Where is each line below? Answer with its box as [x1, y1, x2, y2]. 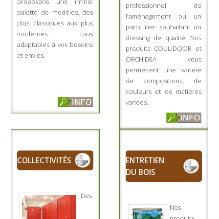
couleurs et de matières [126, 87, 201, 96]
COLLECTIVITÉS [17, 155, 72, 166]
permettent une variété [126, 66, 201, 75]
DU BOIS [126, 167, 155, 178]
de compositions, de [126, 76, 201, 86]
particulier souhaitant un [126, 22, 201, 32]
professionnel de [126, 1, 201, 10]
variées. [126, 98, 148, 107]
